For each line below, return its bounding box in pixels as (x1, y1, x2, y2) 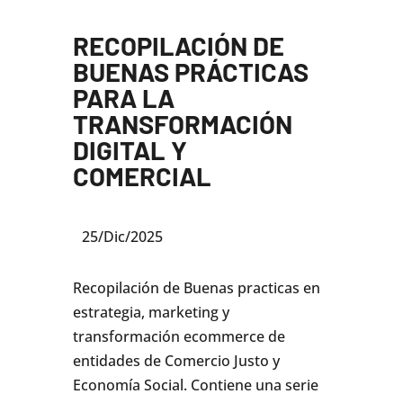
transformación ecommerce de (72, 327, 285, 347)
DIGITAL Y (72, 134, 187, 166)
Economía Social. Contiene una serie (72, 375, 318, 396)
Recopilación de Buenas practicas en (72, 278, 320, 299)
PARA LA (72, 82, 175, 114)
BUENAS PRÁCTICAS (72, 56, 309, 88)
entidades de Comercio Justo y (72, 351, 280, 372)
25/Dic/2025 (81, 227, 163, 247)
